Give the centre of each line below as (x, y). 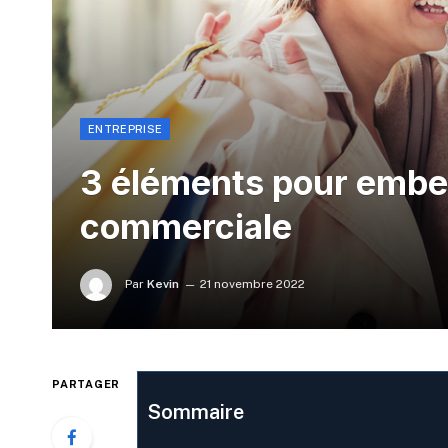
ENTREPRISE (125, 129)
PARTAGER (86, 384)
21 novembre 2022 (252, 284)
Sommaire (195, 412)
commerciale (186, 227)
